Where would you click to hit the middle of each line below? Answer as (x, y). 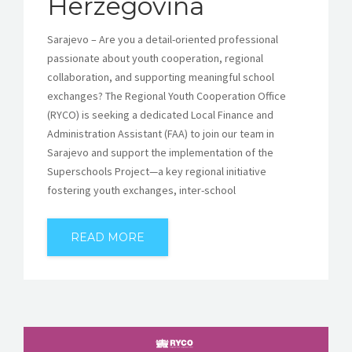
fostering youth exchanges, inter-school (141, 190)
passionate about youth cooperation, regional (155, 58)
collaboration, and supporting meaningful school (161, 77)
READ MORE (108, 237)
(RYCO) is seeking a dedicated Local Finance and (160, 114)
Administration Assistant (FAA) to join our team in (161, 133)
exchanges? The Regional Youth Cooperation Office (167, 95)
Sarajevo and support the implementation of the (160, 152)
